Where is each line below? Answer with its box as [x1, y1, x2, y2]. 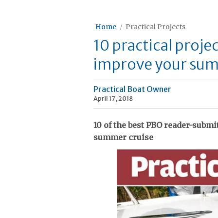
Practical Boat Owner [93, 84, 171, 94]
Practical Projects [126, 22, 185, 31]
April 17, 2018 [93, 94, 133, 102]
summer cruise [93, 132, 153, 142]
